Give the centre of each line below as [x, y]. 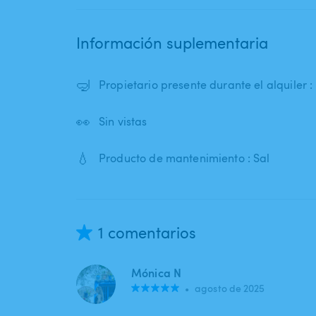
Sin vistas [123, 122]
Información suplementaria [172, 43]
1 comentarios [147, 232]
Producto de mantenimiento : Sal [184, 158]
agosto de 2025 [230, 288]
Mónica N [157, 273]
